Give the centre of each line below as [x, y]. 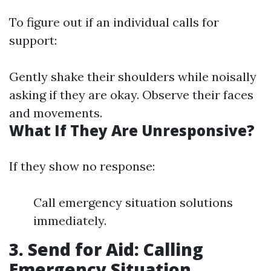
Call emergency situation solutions [133, 202]
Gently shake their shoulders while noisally [133, 77]
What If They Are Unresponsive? [132, 130]
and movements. [56, 113]
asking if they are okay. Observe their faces [131, 95]
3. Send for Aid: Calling [106, 249]
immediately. [70, 220]
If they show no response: [82, 166]
